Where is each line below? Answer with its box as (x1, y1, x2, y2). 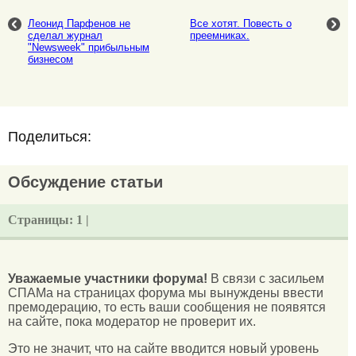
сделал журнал (28, 29, 103, 42)
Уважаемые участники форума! (8, 271, 207, 285)
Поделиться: (8, 129, 91, 145)
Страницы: (8, 213, 76, 227)
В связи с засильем (207, 271, 324, 285)
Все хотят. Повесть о (190, 17, 292, 30)
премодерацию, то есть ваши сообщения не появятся (8, 300, 326, 314)
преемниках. (190, 29, 250, 42)
